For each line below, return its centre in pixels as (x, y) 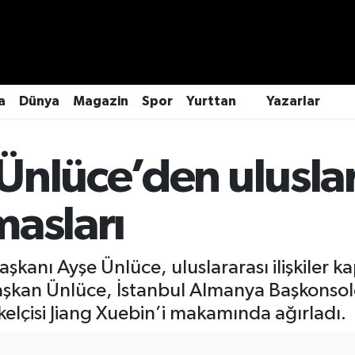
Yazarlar (293, 101)
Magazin (100, 101)
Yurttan (211, 101)
